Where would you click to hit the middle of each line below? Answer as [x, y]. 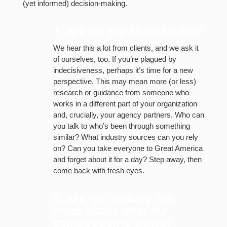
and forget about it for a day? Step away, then [127, 160]
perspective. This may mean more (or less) [124, 82]
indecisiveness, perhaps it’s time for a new [123, 70]
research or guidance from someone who [121, 93]
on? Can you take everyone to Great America [128, 148]
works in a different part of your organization [125, 104]
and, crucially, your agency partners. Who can [128, 115]
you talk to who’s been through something [121, 126]
